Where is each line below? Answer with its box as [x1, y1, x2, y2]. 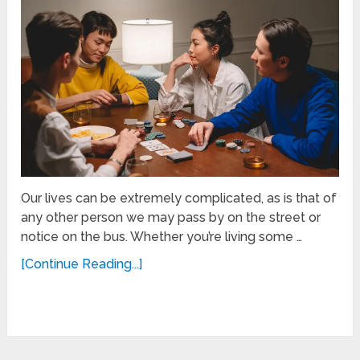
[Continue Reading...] [21, 256, 143, 272]
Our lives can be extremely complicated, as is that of [21, 190, 337, 207]
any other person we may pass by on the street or [21, 210, 321, 226]
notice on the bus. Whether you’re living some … [21, 229, 303, 245]
